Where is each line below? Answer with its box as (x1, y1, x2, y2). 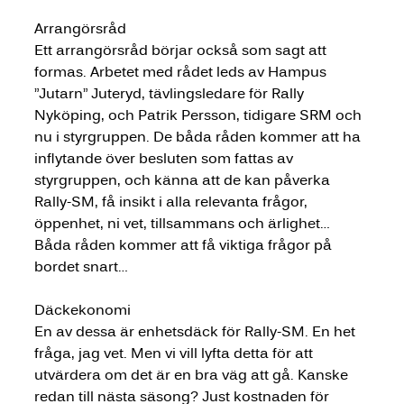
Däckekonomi (33, 299, 131, 319)
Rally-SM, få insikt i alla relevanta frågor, (33, 191, 311, 211)
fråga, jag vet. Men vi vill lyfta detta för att (33, 343, 317, 363)
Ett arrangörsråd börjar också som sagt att (33, 40, 330, 60)
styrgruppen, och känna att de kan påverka (33, 170, 334, 189)
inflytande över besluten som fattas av (33, 148, 297, 168)
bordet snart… (33, 256, 128, 276)
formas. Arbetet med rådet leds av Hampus (33, 61, 330, 81)
